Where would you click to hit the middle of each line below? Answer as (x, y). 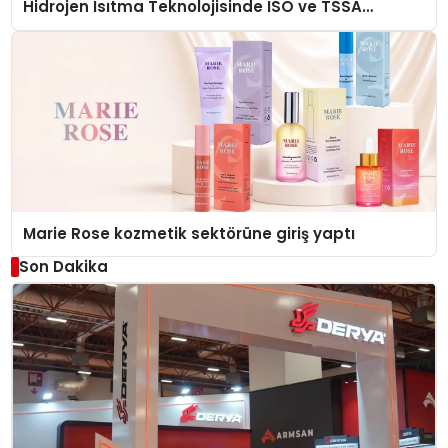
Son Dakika (63, 266)
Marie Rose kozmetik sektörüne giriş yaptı (189, 233)
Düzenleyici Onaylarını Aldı (128, 29)
